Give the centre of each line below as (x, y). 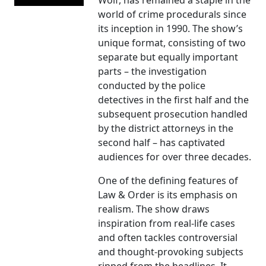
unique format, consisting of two (172, 43)
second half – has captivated (162, 143)
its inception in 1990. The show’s (171, 29)
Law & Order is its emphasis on (168, 195)
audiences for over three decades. (175, 157)
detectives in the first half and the (174, 100)
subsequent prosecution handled (173, 114)
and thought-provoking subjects (171, 252)
